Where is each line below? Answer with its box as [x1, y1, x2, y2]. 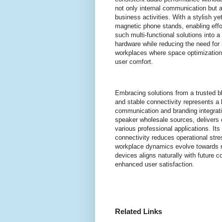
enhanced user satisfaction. [115, 160, 194, 168]
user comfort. [115, 58, 153, 66]
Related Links [115, 207, 162, 216]
